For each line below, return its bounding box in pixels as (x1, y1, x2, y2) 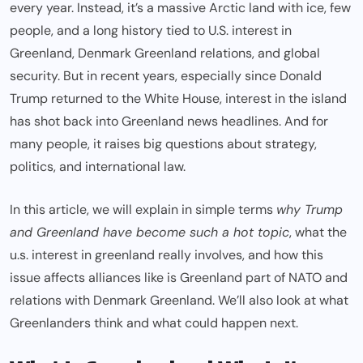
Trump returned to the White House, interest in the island (10, 90, 347, 108)
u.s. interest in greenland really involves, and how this (10, 246, 323, 264)
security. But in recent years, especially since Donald (10, 67, 322, 85)
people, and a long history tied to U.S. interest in (10, 22, 292, 40)
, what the (289, 224, 347, 241)
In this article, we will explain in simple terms (10, 201, 276, 219)
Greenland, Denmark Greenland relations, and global (10, 45, 320, 62)
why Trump (276, 201, 343, 219)
